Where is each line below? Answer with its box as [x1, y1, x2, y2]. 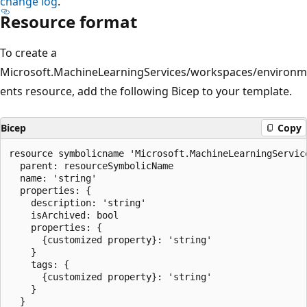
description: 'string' [9, 197, 146, 208]
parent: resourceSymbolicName [9, 160, 173, 171]
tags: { [9, 258, 69, 270]
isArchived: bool [9, 209, 119, 221]
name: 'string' [9, 172, 97, 184]
